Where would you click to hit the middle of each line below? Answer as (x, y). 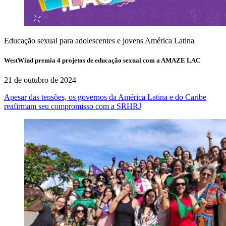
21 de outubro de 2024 (40, 80)
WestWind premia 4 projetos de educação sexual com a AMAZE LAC (102, 61)
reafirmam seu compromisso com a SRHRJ (73, 106)
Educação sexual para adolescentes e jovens (74, 41)
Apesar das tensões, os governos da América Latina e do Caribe (105, 97)
